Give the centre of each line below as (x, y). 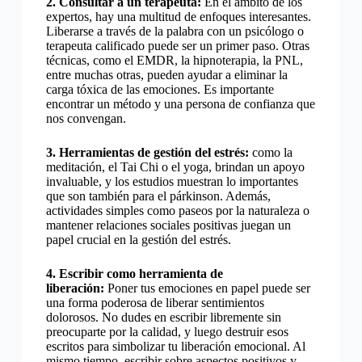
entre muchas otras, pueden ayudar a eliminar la (166, 75)
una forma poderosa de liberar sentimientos (155, 303)
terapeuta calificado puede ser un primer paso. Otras (177, 46)
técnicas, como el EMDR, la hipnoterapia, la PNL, (174, 61)
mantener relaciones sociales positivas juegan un (168, 225)
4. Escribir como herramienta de (134, 274)
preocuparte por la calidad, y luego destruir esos (167, 332)
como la (270, 153)
